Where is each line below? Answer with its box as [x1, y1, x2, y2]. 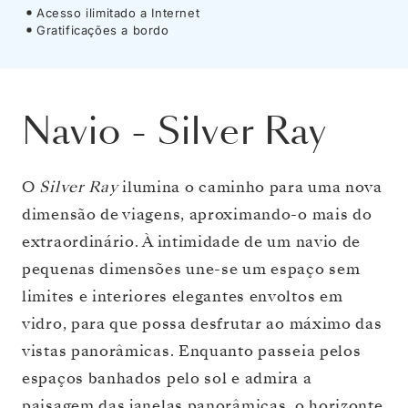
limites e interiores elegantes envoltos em [22, 285, 343, 307]
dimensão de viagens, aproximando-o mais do [22, 203, 372, 225]
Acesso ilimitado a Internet [36, 5, 200, 20]
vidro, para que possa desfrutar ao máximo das [22, 312, 382, 334]
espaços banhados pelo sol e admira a [22, 367, 312, 389]
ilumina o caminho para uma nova [117, 176, 382, 198]
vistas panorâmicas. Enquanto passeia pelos [22, 340, 362, 362]
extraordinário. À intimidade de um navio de [22, 230, 362, 252]
